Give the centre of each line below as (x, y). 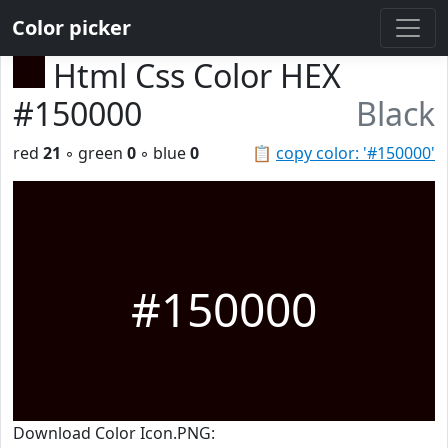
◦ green (94, 153)
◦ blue (163, 153)
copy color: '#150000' (355, 153)
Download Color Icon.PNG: (114, 433)
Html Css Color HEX (197, 75)
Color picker (71, 27)
